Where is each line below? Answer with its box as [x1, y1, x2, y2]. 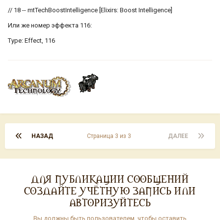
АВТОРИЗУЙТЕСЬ [69, 195, 151, 209]
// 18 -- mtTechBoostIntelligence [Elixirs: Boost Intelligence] [8, 6, 172, 14]
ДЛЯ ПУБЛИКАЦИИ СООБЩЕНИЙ [31, 171, 189, 186]
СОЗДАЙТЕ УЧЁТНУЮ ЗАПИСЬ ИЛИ [24, 183, 196, 197]
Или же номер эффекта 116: [8, 22, 92, 29]
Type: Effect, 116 [8, 37, 55, 45]
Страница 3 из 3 [87, 133, 134, 140]
